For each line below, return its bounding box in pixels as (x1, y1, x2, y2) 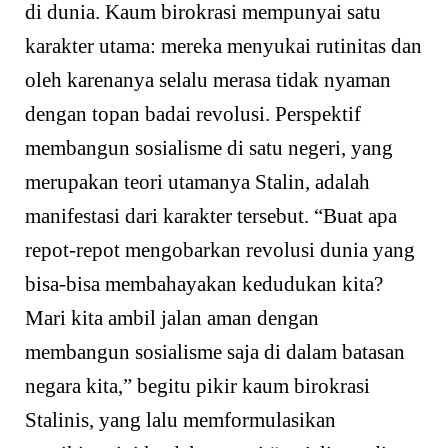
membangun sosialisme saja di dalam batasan (25, 340, 405, 365)
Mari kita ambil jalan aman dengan (25, 306, 319, 331)
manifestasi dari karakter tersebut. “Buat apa (25, 204, 397, 229)
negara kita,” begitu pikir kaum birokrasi (25, 374, 370, 399)
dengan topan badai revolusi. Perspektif (25, 102, 361, 127)
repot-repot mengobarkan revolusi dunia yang (25, 238, 415, 263)
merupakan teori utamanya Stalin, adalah (25, 170, 370, 195)
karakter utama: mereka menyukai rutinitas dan (25, 34, 422, 59)
